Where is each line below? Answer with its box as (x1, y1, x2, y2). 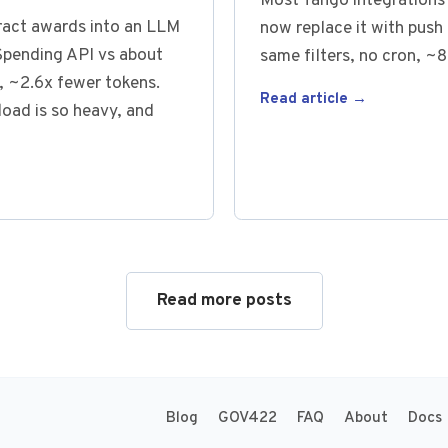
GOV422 (218, 407, 278, 428)
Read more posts (156, 290, 292, 313)
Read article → (260, 89, 367, 109)
